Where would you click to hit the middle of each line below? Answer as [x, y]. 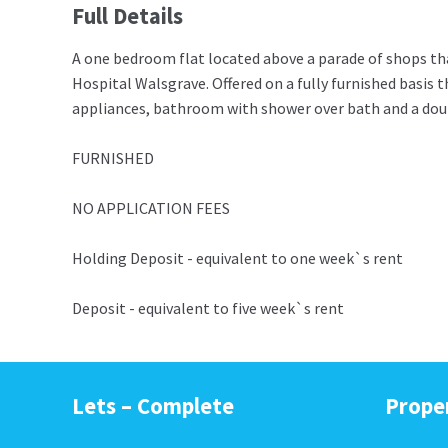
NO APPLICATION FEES [151, 208]
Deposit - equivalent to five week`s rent [208, 308]
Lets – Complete [153, 406]
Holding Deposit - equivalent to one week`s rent [237, 258]
